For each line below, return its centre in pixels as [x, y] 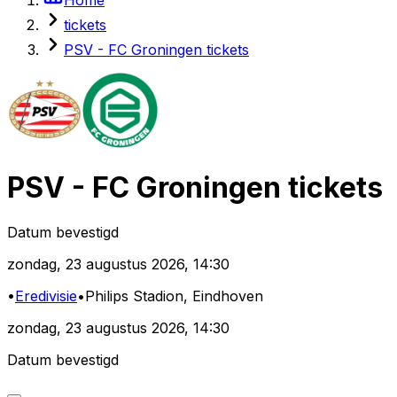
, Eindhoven [223, 296]
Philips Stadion [134, 296]
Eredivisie [46, 296]
